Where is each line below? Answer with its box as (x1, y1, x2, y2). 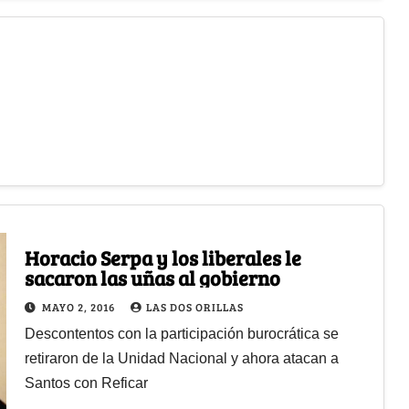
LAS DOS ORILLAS (145, 299, 244, 314)
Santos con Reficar (24, 374, 148, 391)
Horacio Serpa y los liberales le (24, 243, 301, 271)
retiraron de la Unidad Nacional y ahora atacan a (24, 350, 339, 366)
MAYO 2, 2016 (41, 299, 118, 314)
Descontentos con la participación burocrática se (24, 325, 339, 341)
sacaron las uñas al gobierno (24, 263, 280, 291)
